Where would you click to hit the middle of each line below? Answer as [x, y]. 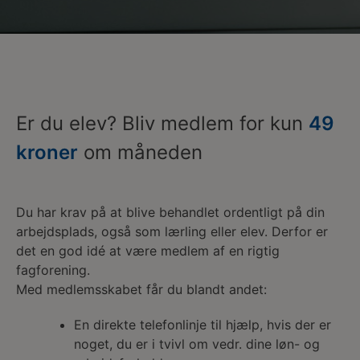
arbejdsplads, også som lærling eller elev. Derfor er [172, 232]
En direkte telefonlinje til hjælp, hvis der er [202, 325]
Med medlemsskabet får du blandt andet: [141, 290]
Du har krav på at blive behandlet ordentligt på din [170, 213]
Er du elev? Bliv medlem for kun [162, 124]
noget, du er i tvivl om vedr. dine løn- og [197, 344]
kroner [47, 153]
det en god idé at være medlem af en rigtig [148, 251]
